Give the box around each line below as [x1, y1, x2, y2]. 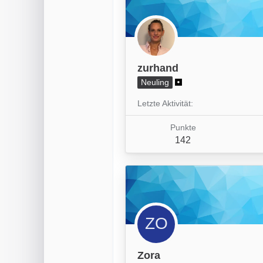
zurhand [137, 62, 178, 74]
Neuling [141, 77, 169, 87]
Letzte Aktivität [137, 98, 191, 108]
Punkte [170, 122, 196, 132]
